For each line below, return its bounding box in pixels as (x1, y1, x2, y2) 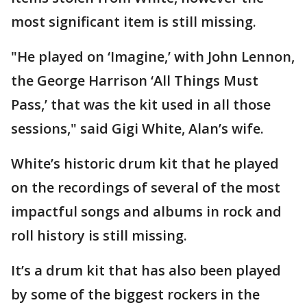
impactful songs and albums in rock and (11, 202, 282, 221)
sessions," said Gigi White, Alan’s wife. (11, 119, 264, 138)
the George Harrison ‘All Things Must (11, 71, 258, 90)
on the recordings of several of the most (11, 178, 280, 197)
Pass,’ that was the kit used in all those (11, 95, 271, 114)
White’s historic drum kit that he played (11, 154, 279, 173)
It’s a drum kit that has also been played (11, 261, 281, 280)
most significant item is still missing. (11, 12, 256, 31)
